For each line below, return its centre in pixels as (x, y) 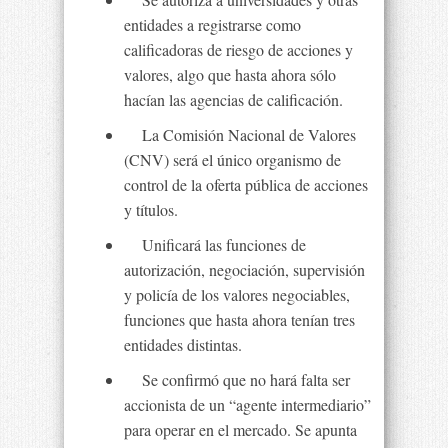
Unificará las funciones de (215, 244)
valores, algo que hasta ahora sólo (230, 74)
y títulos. (151, 209)
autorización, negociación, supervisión (244, 269)
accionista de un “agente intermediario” (247, 404)
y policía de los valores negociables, (237, 294)
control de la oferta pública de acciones (246, 184)
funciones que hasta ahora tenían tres (239, 319)
